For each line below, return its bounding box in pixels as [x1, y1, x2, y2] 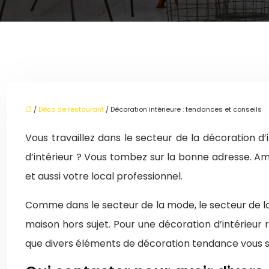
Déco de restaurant [38, 104, 104, 114]
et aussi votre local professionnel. [25, 169, 183, 183]
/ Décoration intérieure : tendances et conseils [104, 104, 262, 114]
